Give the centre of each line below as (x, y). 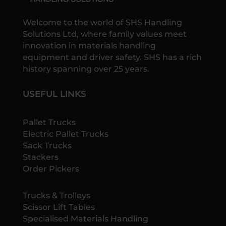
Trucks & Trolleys (56, 196)
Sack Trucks (47, 146)
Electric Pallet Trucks (65, 134)
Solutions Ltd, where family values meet (104, 34)
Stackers (40, 157)
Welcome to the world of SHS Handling (102, 23)
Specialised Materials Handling (85, 219)
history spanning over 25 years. (86, 69)
